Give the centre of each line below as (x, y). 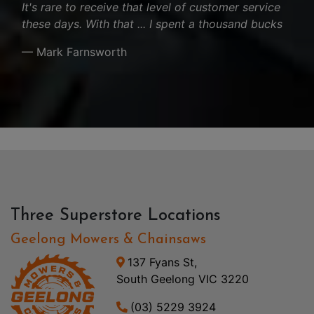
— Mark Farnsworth (74, 52)
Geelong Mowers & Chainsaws (108, 239)
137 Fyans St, (162, 262)
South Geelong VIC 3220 (182, 279)
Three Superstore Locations (116, 216)
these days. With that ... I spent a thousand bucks (152, 23)
